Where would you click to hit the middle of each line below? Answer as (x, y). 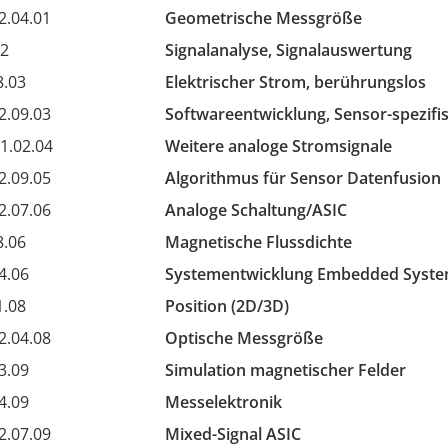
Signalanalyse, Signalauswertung (288, 50)
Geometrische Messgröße (263, 18)
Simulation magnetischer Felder (285, 370)
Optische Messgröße (243, 338)
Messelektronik (223, 402)
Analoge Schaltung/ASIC (255, 210)
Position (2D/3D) (226, 306)
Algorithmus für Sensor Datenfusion (302, 178)
